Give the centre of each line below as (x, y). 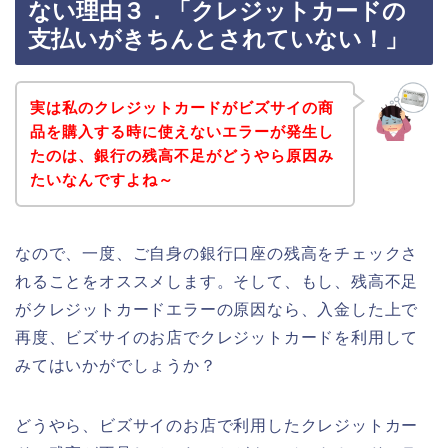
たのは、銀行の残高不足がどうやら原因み (181, 155)
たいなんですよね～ (101, 179)
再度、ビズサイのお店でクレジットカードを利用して (217, 337)
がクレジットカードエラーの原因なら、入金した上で (217, 309)
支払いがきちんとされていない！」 (218, 39)
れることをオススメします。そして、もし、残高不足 (217, 281)
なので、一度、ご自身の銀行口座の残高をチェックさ (217, 253)
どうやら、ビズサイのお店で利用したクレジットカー (217, 425)
